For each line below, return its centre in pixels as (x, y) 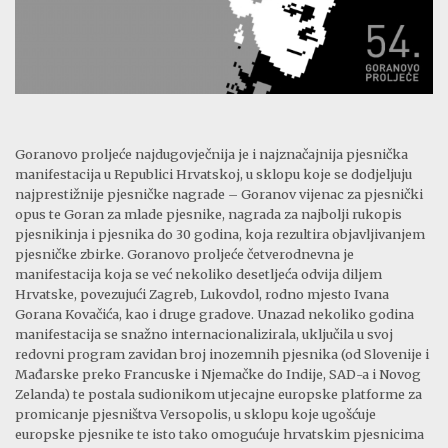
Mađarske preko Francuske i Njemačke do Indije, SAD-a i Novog (218, 373)
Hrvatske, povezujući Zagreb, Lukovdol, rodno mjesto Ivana (202, 293)
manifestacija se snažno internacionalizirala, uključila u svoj (204, 333)
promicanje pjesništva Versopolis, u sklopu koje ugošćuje (195, 413)
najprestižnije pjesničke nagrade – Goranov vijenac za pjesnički (219, 193)
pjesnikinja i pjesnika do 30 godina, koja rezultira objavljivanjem (220, 233)
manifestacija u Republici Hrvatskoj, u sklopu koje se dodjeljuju (213, 173)
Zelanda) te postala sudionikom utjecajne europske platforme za (218, 393)
